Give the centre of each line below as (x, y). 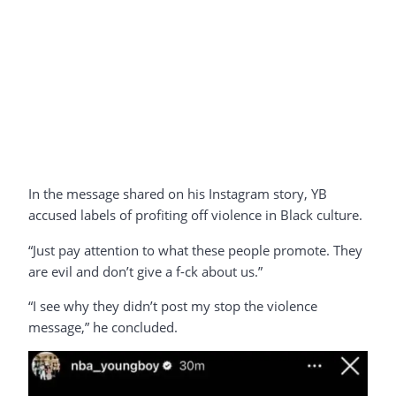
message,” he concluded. (103, 327)
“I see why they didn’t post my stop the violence (173, 305)
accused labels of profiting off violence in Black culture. (195, 215)
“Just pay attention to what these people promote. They (195, 250)
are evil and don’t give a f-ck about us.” (145, 271)
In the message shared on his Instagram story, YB (178, 194)
